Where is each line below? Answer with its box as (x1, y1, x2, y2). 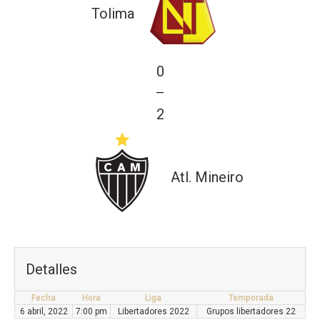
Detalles (26, 261, 77, 278)
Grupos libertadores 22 (206, 306, 296, 316)
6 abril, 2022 (19, 306, 68, 316)
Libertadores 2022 (118, 306, 189, 316)
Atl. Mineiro (171, 169, 244, 186)
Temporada (228, 293, 274, 303)
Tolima (91, 5, 134, 23)
